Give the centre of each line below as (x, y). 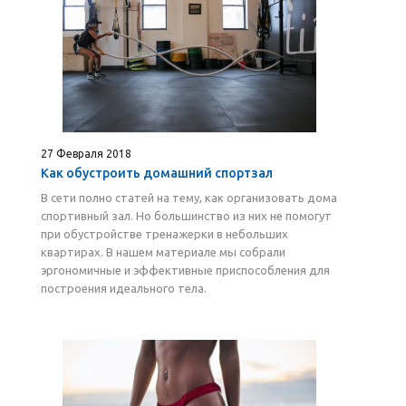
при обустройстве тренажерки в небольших (164, 234)
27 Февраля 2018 (86, 154)
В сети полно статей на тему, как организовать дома (189, 198)
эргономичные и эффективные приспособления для (185, 270)
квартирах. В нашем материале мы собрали (163, 252)
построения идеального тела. (124, 288)
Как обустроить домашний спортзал (157, 173)
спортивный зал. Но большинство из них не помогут (186, 216)
